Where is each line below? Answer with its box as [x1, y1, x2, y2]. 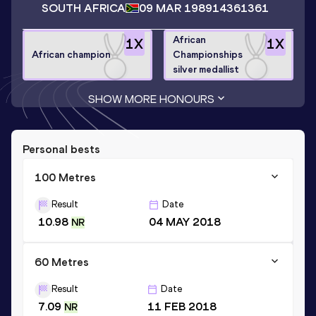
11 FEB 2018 [147, 299, 217, 313]
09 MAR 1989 [139, 1, 212, 16]
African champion [32, 49, 111, 61]
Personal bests [23, 142, 100, 156]
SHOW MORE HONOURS [88, 92, 214, 106]
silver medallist [173, 63, 239, 76]
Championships [173, 49, 243, 61]
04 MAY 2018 [149, 214, 221, 229]
